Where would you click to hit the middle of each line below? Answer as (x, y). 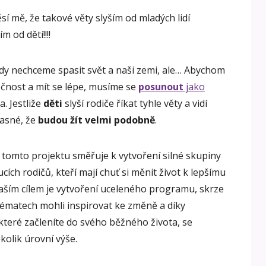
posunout (161, 86)
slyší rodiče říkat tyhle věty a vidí (135, 103)
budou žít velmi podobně (96, 120)
